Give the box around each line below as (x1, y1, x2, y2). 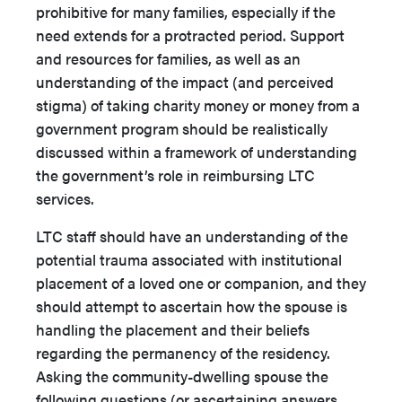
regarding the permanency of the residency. (36, 342, 330, 363)
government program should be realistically (36, 118, 328, 139)
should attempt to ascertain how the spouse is (36, 295, 347, 317)
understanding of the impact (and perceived (36, 71, 334, 92)
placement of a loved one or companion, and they (36, 272, 366, 293)
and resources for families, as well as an (36, 48, 301, 69)
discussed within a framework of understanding (36, 141, 357, 162)
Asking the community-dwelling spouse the (36, 365, 328, 387)
